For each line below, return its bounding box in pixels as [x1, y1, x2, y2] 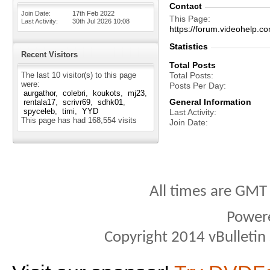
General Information [169, 97, 251, 107]
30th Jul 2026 [72, 17, 113, 25]
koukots [93, 89, 121, 98]
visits [116, 116, 137, 125]
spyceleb [24, 107, 55, 116]
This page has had [21, 116, 88, 125]
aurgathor [24, 89, 55, 98]
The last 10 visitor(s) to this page [21, 71, 136, 80]
